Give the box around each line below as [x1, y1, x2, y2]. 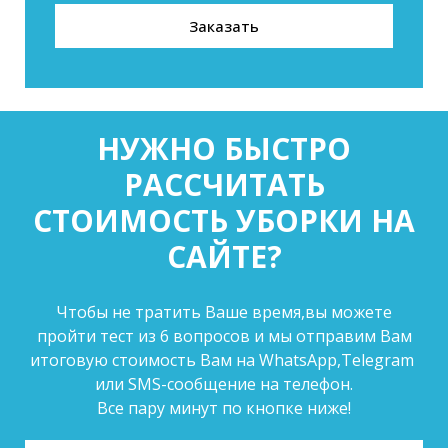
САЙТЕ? [166, 236, 282, 278]
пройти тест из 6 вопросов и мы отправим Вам [36, 325, 412, 348]
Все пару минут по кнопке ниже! [97, 397, 351, 420]
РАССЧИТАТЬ [123, 164, 325, 206]
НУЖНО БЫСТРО [97, 128, 351, 170]
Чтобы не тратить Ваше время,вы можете [56, 301, 392, 324]
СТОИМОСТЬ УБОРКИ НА [33, 200, 415, 242]
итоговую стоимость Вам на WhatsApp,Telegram [30, 349, 418, 372]
